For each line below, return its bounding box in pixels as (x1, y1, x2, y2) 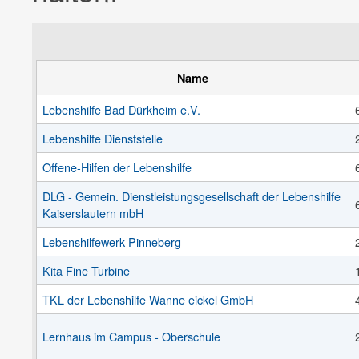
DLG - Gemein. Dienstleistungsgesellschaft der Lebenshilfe (42, 187, 341, 204)
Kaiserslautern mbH (42, 204, 144, 221)
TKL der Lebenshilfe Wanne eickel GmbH (42, 290, 254, 308)
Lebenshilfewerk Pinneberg (42, 232, 182, 250)
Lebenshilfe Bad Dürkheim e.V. (42, 100, 201, 118)
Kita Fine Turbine (42, 261, 131, 279)
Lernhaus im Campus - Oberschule (42, 327, 221, 345)
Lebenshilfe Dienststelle (42, 129, 163, 147)
